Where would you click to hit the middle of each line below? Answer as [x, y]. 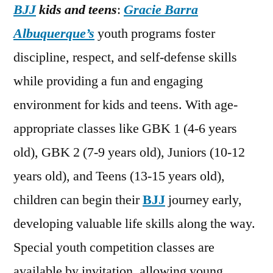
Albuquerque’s [54, 34]
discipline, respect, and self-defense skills [125, 58]
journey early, [204, 200]
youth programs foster [155, 34]
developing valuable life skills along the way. [134, 224]
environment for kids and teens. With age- [126, 105]
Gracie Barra [161, 10]
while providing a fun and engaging [108, 81]
